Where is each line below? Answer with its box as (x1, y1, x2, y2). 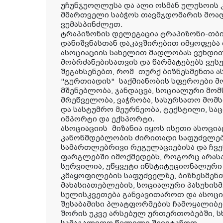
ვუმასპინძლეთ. (61, 20, 123, 29)
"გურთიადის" (61, 77, 119, 86)
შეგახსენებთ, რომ (61, 68, 138, 76)
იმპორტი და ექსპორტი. (61, 115, 155, 123)
